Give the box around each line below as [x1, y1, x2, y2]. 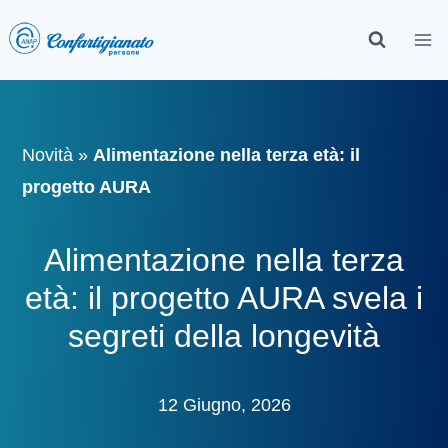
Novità [22, 144, 74, 165]
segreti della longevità [68, 318, 380, 354]
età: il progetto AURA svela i [25, 280, 423, 316]
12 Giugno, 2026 [157, 395, 291, 416]
